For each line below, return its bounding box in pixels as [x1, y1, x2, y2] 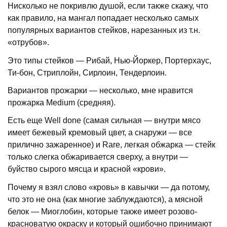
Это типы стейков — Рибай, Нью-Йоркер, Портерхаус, [8, 56, 212, 65]
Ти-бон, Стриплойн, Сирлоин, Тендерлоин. [8, 68, 167, 77]
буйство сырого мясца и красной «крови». [8, 165, 166, 174]
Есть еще [8, 116, 45, 125]
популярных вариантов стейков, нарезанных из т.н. [8, 26, 201, 35]
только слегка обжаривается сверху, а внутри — [8, 153, 188, 162]
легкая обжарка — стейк [124, 140, 216, 149]
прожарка [8, 98, 47, 107]
